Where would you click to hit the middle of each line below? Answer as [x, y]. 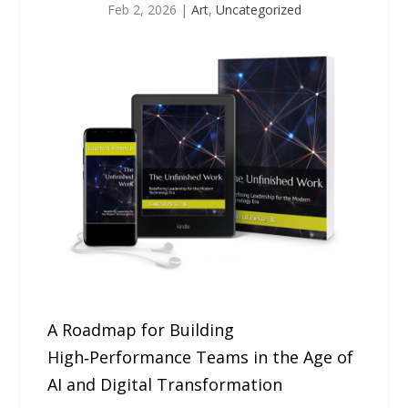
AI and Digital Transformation [165, 384]
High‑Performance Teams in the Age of [201, 357]
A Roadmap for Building [141, 329]
